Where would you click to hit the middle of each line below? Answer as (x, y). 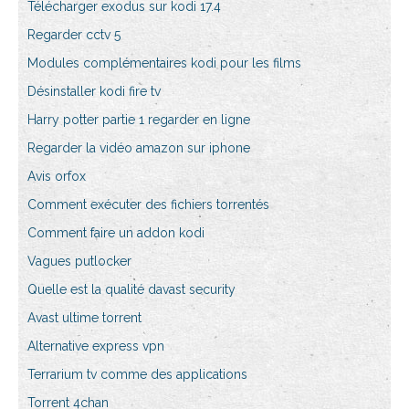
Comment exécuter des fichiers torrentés (148, 205)
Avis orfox (57, 177)
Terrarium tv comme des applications (137, 375)
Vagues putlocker (79, 262)
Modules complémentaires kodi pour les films (164, 63)
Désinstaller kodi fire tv (94, 92)
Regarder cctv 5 (74, 35)
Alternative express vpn (96, 346)
